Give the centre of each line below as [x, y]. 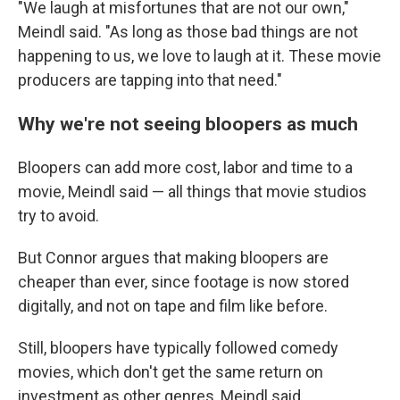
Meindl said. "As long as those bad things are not [188, 31]
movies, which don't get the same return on [171, 371]
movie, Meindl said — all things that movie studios [192, 191]
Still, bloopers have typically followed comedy [178, 347]
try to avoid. [58, 215]
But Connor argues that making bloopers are [173, 257]
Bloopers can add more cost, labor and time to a [185, 167]
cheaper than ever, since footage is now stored [183, 281]
